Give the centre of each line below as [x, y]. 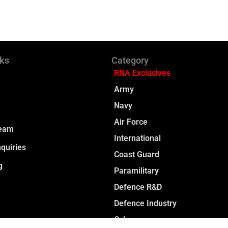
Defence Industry [145, 203]
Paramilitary [136, 170]
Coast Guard [136, 154]
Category [130, 60]
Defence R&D [138, 187]
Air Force [131, 122]
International [137, 138]
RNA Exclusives [142, 73]
